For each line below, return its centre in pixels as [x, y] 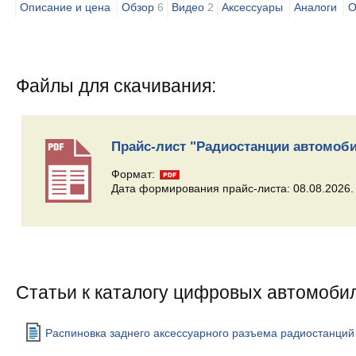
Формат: [134, 174]
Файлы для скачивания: [116, 85]
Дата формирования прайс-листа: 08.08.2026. [232, 188]
